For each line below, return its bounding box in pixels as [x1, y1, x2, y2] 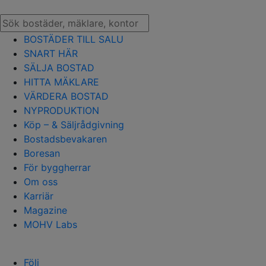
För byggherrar [24, 161, 91, 173]
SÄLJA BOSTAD [24, 62, 94, 74]
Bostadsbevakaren [24, 133, 107, 145]
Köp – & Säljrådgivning [24, 119, 124, 131]
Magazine [24, 204, 67, 216]
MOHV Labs [24, 218, 77, 230]
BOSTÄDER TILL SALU [24, 33, 123, 45]
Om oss [24, 176, 58, 188]
